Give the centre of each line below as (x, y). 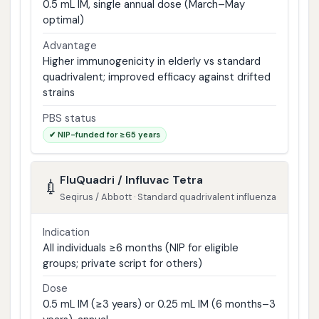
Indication (66, 232)
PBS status (69, 118)
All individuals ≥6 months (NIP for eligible (140, 247)
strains (58, 93)
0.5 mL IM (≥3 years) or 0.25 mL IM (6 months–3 (159, 304)
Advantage (69, 46)
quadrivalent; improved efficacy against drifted (156, 77)
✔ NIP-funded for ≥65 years (104, 134)
